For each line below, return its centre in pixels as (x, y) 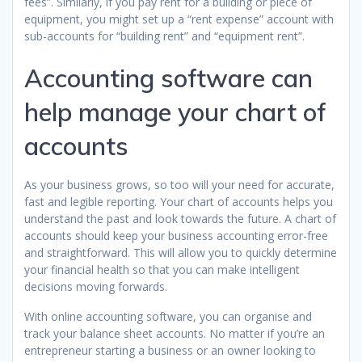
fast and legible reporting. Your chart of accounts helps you (179, 202)
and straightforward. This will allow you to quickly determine (181, 253)
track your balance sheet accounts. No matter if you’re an (175, 334)
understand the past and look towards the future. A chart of (180, 219)
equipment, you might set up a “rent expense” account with (179, 19)
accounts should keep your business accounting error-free (176, 236)
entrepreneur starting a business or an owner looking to (170, 351)
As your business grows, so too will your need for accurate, (179, 185)
